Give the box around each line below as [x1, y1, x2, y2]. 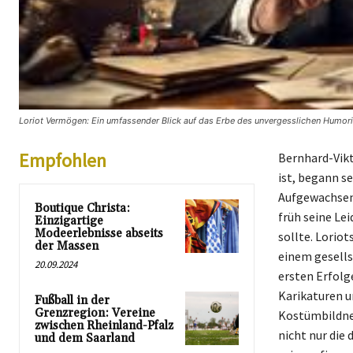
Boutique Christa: [35, 201, 130, 217]
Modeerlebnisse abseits [35, 226, 163, 242]
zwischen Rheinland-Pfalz [35, 318, 173, 334]
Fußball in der [35, 293, 110, 309]
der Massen [35, 239, 98, 255]
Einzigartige [35, 214, 103, 229]
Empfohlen [19, 148, 106, 173]
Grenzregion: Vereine [35, 306, 155, 321]
